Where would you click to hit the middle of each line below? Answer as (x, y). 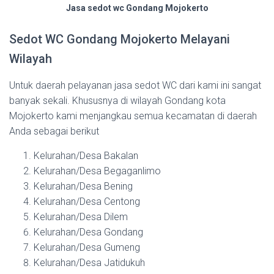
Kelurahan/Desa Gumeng (87, 247)
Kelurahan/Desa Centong (87, 201)
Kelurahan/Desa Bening (83, 186)
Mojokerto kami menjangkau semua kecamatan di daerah (133, 116)
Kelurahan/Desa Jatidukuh (89, 262)
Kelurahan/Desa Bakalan (86, 155)
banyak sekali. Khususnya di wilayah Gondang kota (117, 100)
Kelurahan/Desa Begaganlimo (97, 171)
